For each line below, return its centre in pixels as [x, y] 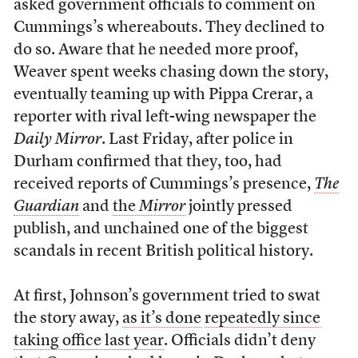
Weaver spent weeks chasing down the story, [171, 73]
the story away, [68, 319]
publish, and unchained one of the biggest [161, 230]
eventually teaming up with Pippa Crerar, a [163, 95]
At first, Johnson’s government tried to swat [167, 297]
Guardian [46, 207]
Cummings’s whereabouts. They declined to [169, 28]
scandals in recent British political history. [163, 252]
